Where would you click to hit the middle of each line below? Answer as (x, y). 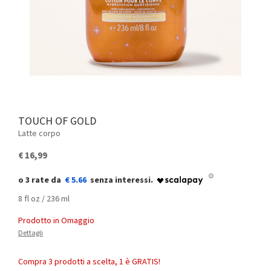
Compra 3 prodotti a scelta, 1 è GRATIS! (89, 262)
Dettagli (31, 233)
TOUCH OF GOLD (60, 121)
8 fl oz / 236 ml (44, 199)
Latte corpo (39, 134)
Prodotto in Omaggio (56, 221)
